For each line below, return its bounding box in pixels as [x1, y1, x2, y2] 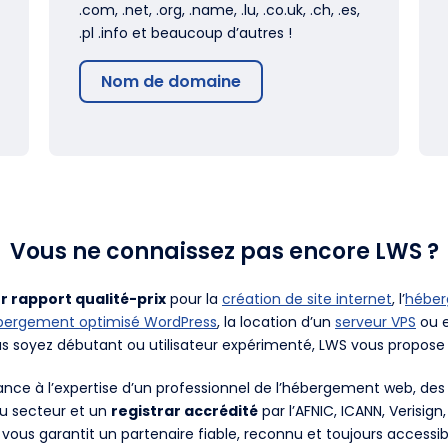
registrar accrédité [111, 400, 258, 421]
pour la [166, 288, 222, 309]
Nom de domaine [101, 69, 241, 93]
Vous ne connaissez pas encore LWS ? [9, 235, 439, 267]
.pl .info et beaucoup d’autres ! [79, 22, 292, 43]
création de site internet [222, 288, 392, 309]
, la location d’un [217, 311, 335, 332]
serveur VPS [335, 311, 416, 332]
